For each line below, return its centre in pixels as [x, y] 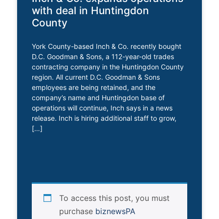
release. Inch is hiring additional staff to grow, [104, 118]
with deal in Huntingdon [90, 10]
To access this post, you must [114, 198]
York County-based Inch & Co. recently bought [107, 46]
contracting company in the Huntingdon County [108, 66]
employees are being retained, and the [94, 87]
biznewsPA [115, 211]
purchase [77, 211]
